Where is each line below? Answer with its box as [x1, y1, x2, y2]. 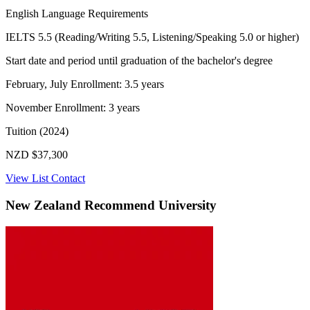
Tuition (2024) [6, 125, 69, 138]
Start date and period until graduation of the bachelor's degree [6, 55, 273, 67]
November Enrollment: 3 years [6, 102, 140, 114]
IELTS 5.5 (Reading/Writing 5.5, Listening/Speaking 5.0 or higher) [6, 31, 299, 44]
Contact [51, 172, 85, 185]
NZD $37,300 [6, 149, 68, 161]
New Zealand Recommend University [6, 197, 217, 212]
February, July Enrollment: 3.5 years [6, 78, 164, 91]
